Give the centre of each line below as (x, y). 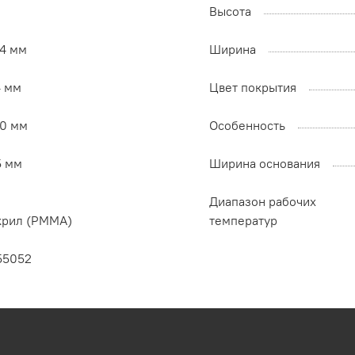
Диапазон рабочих (263, 202)
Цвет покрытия (253, 88)
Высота (230, 11)
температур (243, 221)
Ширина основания (265, 164)
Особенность (247, 126)
